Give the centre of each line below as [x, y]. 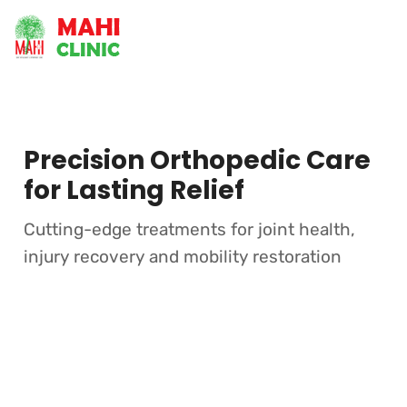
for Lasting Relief [134, 190]
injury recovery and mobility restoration [182, 257]
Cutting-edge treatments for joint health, [189, 229]
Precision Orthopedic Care [197, 160]
